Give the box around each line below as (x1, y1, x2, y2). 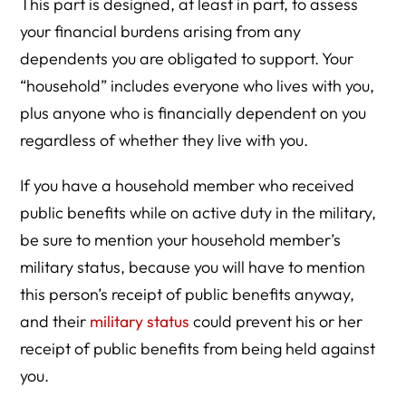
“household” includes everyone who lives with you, (20, 75, 375, 97)
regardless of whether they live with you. (20, 130, 309, 151)
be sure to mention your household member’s (20, 229, 342, 251)
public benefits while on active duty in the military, (20, 202, 377, 224)
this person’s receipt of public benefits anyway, (20, 284, 355, 305)
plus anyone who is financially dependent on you (20, 102, 367, 124)
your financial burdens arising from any (20, 21, 302, 43)
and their (20, 311, 91, 333)
